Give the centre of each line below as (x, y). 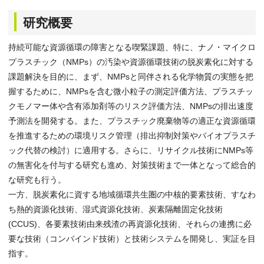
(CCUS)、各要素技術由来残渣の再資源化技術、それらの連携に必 (130, 224)
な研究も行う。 (37, 180)
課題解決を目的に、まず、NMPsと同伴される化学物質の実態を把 (131, 77)
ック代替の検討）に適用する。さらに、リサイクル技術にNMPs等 (131, 150)
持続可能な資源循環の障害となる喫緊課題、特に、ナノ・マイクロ (132, 47)
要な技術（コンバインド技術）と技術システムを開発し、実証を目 (132, 239)
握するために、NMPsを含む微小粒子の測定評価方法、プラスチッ (131, 91)
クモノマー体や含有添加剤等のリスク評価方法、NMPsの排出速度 (131, 106)
